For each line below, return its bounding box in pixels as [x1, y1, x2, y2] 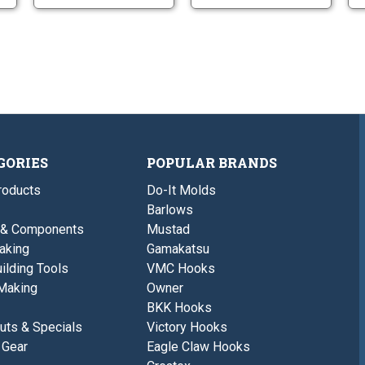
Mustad [146, 222, 190, 238]
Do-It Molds [146, 182, 216, 199]
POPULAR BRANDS [146, 154, 277, 172]
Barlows [146, 202, 193, 218]
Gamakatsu [146, 241, 209, 257]
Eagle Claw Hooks [146, 339, 250, 355]
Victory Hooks [146, 319, 227, 336]
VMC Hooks [146, 261, 215, 277]
